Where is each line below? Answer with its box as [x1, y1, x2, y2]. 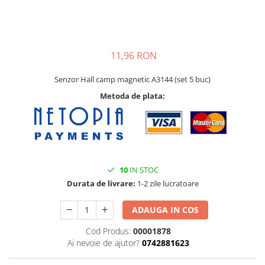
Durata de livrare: [66, 178, 135, 189]
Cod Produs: [85, 225, 131, 237]
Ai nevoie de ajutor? [67, 237, 140, 249]
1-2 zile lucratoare [135, 178, 199, 189]
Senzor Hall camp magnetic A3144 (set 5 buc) [54, 73, 211, 85]
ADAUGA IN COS [132, 204, 199, 216]
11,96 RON [111, 49, 157, 62]
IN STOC [127, 164, 159, 176]
